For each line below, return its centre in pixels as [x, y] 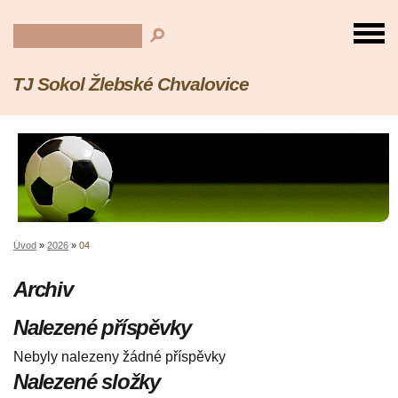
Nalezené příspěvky [102, 328]
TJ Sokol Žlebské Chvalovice [131, 84]
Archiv [43, 290]
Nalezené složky [87, 382]
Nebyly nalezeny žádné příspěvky [119, 357]
